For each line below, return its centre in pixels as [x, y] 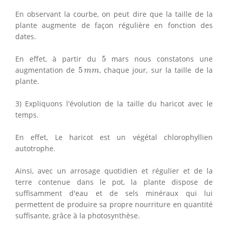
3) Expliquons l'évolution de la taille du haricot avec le [114, 103]
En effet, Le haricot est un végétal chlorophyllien [114, 137]
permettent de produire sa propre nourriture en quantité [114, 204]
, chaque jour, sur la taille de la [156, 70]
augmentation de [47, 70]
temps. [27, 115]
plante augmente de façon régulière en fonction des [114, 25]
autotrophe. [35, 148]
